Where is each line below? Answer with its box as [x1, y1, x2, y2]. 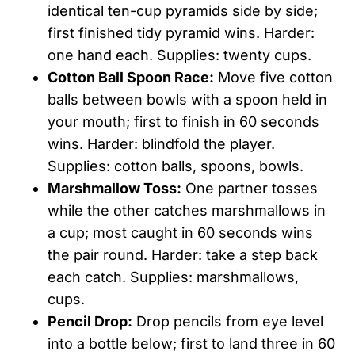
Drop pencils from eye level [132, 312, 323, 330]
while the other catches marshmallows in [48, 201, 326, 219]
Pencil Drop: [48, 312, 132, 330]
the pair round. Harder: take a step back [48, 246, 318, 263]
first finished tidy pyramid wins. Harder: [48, 24, 315, 41]
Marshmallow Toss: [48, 179, 181, 197]
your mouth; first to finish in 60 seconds [48, 113, 319, 130]
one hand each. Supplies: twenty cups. [48, 46, 311, 63]
